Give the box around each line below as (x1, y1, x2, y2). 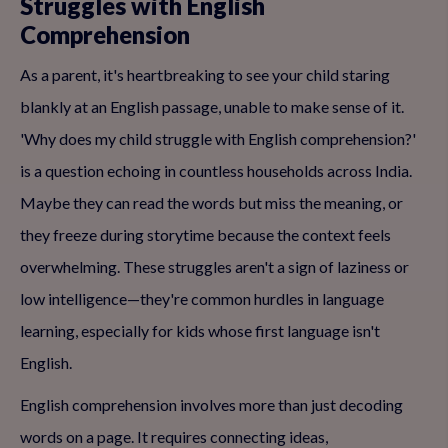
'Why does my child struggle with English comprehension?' (20, 129, 416, 148)
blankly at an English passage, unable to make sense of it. (20, 97, 404, 116)
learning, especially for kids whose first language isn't (20, 321, 380, 340)
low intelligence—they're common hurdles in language (20, 289, 384, 308)
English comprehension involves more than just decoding (20, 395, 403, 414)
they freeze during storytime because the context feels (20, 225, 391, 244)
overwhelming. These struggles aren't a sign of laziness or (20, 257, 409, 276)
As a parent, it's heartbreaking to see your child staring (20, 65, 390, 84)
